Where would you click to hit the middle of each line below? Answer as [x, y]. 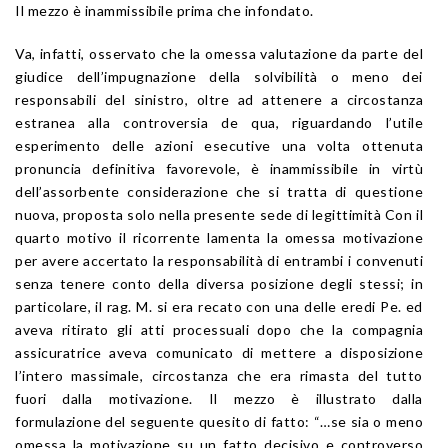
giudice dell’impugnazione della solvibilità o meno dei [219, 76]
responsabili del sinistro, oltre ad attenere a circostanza [219, 99]
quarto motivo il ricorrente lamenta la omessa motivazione [219, 237]
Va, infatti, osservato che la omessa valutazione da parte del [219, 53]
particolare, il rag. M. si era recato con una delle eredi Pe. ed [219, 306]
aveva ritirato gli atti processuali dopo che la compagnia [219, 329]
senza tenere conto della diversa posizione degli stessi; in [219, 283]
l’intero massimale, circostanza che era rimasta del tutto [219, 375]
